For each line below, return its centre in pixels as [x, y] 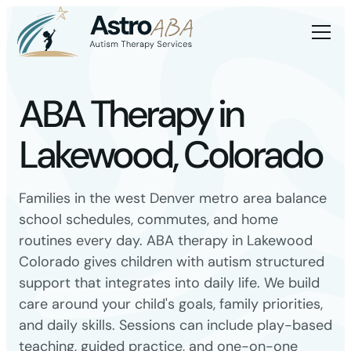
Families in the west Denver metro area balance [173, 198]
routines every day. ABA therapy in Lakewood [166, 241]
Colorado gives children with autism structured [172, 262]
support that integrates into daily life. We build [169, 283]
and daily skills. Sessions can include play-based [175, 325]
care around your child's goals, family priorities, [171, 304]
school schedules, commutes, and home [148, 219]
